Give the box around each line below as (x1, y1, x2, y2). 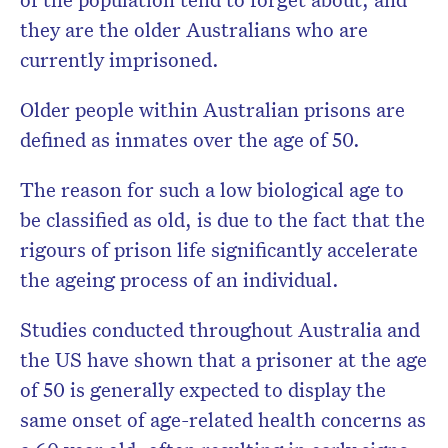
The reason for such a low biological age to (20, 176, 404, 203)
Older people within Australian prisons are (20, 96, 405, 123)
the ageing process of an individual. (20, 266, 339, 293)
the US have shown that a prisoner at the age (20, 346, 427, 373)
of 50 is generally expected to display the (20, 376, 386, 403)
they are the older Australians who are (20, 16, 368, 43)
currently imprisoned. (20, 46, 219, 73)
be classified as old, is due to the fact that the (20, 206, 425, 233)
